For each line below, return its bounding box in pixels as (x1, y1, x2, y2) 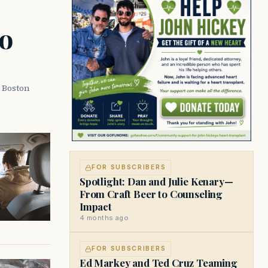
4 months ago (80, 214, 129, 222)
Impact (80, 200, 112, 213)
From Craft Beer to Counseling (80, 187, 223, 200)
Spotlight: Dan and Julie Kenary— (80, 175, 233, 188)
